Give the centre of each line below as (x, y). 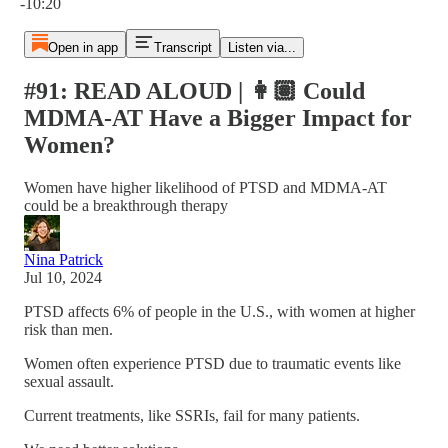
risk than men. (70, 329)
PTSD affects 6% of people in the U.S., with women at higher (219, 311)
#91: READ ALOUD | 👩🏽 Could (194, 90)
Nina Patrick (63, 259)
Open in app (82, 47)
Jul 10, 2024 (63, 277)
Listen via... (261, 47)
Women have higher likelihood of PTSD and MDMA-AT (205, 187)
